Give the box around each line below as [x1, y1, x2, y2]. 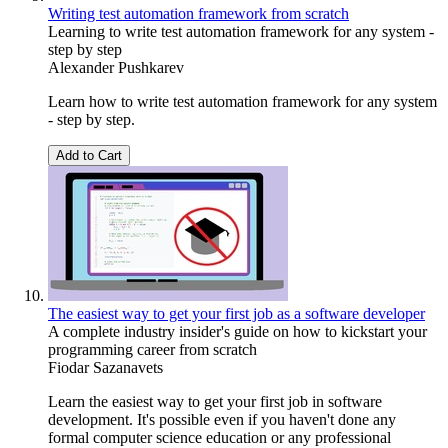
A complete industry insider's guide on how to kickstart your [48, 322, 427, 340]
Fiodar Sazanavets [48, 358, 163, 376]
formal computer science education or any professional [48, 428, 391, 446]
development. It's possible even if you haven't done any [48, 410, 396, 428]
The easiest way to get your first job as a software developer [48, 304, 425, 322]
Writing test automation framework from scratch [48, 4, 349, 22]
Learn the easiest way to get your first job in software [48, 392, 382, 410]
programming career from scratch [48, 340, 257, 358]
